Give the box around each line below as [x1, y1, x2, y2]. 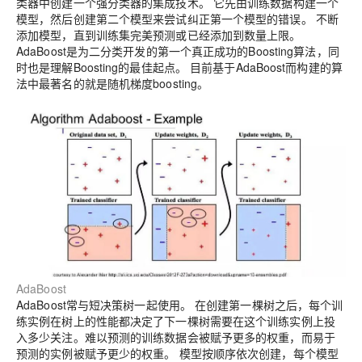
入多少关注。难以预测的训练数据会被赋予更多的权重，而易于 [16, 328, 335, 345]
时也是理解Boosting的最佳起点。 [16, 59, 191, 76]
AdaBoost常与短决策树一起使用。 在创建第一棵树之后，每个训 [16, 296, 343, 313]
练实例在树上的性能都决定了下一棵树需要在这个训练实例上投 [16, 312, 335, 329]
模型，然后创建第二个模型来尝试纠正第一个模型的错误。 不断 [16, 11, 339, 27]
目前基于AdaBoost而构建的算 [190, 59, 343, 76]
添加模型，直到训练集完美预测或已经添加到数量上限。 [16, 27, 301, 44]
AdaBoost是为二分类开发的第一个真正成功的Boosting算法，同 [16, 43, 339, 60]
